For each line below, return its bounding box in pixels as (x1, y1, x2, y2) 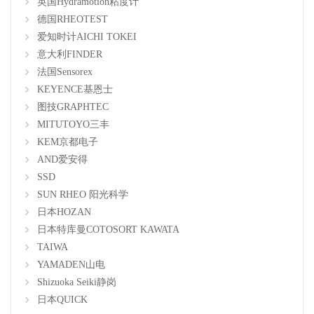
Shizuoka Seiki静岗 (37, 277, 116, 287)
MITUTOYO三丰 (37, 119, 109, 130)
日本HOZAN (37, 207, 91, 217)
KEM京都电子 (37, 137, 98, 147)
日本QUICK (37, 294, 88, 305)
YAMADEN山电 (37, 259, 105, 270)
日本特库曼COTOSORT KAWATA (37, 224, 179, 235)
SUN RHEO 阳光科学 (37, 189, 128, 200)
